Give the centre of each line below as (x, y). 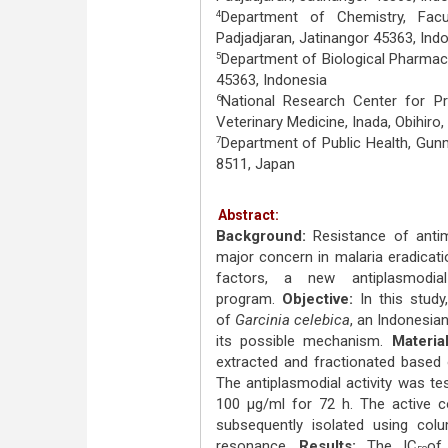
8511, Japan (255, 164)
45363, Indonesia (271, 80)
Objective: (317, 299)
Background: (260, 236)
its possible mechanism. (303, 341)
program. (248, 299)
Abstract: (248, 215)
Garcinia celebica (292, 320)
